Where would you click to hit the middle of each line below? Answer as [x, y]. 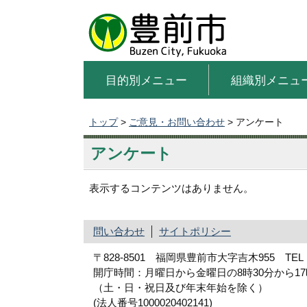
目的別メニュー [146, 80]
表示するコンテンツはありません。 [171, 188]
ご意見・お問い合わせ [177, 122]
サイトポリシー [195, 232]
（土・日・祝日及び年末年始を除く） [181, 288]
